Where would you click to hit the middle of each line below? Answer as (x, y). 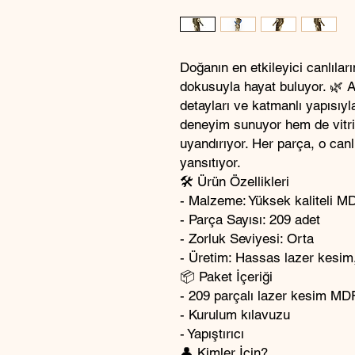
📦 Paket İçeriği (226, 277)
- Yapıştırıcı (212, 334)
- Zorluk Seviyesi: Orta (247, 239)
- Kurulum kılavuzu (235, 315)
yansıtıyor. (210, 162)
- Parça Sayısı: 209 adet (250, 219)
